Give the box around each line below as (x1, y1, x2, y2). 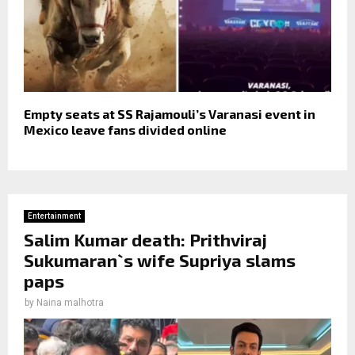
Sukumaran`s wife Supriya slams (24, 249, 296, 270)
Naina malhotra (36, 296, 104, 308)
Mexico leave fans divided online (24, 121, 227, 137)
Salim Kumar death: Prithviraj (24, 228, 267, 250)
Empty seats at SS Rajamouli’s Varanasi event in (24, 105, 315, 121)
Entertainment (28, 211, 81, 220)
